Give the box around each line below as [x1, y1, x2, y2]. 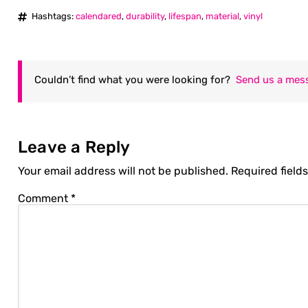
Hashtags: [32, 11, 76, 21]
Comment [18, 192, 71, 205]
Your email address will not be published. [18, 164, 228, 177]
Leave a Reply [18, 137, 131, 157]
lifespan [168, 11, 201, 21]
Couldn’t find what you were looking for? [34, 74, 236, 86]
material [206, 11, 239, 21]
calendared [76, 11, 122, 21]
